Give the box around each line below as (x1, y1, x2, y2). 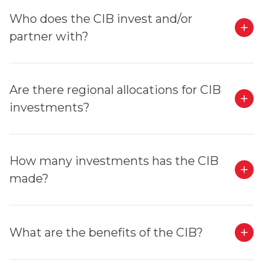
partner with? (9, 29, 89, 43)
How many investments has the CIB (9, 154, 218, 168)
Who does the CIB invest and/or (9, 12, 193, 26)
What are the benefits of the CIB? (9, 225, 203, 240)
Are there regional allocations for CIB (9, 83, 221, 97)
